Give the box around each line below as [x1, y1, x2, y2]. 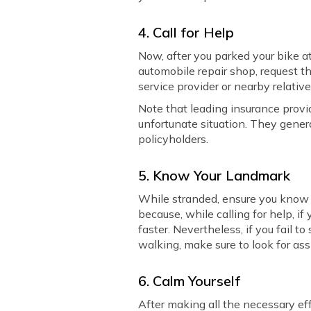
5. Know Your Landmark [138, 167, 291, 184]
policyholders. [138, 132, 209, 146]
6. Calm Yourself [138, 272, 241, 289]
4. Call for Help [138, 24, 235, 41]
